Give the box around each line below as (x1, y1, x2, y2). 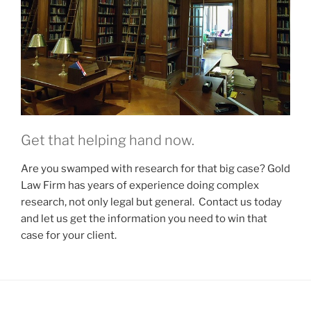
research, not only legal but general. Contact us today (21, 195, 282, 208)
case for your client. (21, 228, 117, 242)
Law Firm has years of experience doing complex (21, 178, 259, 192)
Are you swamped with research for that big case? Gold (21, 162, 290, 175)
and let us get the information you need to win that (21, 212, 267, 225)
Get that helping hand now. (21, 131, 194, 149)
